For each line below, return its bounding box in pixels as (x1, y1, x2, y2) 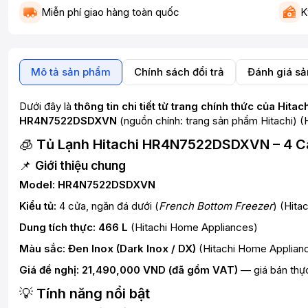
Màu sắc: (19, 241, 65, 255)
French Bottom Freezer (159, 199, 273, 212)
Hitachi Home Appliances (135, 220, 254, 234)
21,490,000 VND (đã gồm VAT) (82, 263, 238, 276)
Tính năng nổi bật (36, 285, 150, 302)
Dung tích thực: (19, 220, 96, 234)
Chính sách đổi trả (134, 65, 224, 78)
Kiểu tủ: (19, 199, 56, 212)
